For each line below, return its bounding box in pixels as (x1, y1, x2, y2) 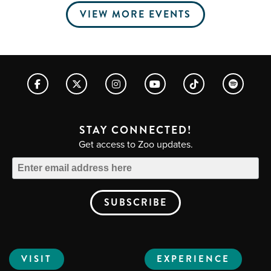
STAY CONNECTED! (79, 123, 192, 138)
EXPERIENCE (157, 252, 230, 266)
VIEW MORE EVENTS (80, 7, 191, 21)
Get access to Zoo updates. (78, 137, 193, 151)
